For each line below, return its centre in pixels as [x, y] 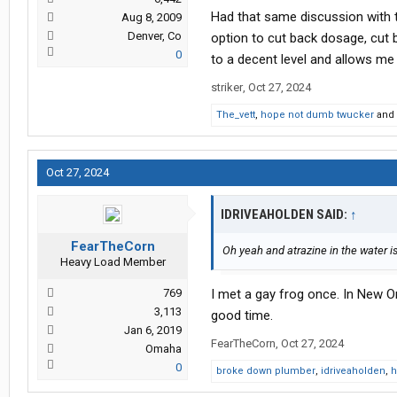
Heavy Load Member [113, 262]
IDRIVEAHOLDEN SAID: [285, 215]
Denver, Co [155, 36]
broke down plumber [266, 371]
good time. [242, 316]
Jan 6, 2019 [153, 331]
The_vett [236, 115]
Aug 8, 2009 [152, 18]
